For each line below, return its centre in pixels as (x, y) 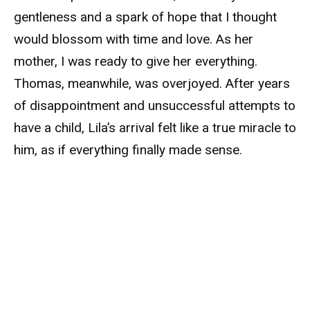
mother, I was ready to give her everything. (136, 62)
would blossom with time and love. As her (134, 39)
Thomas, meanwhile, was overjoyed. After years (152, 84)
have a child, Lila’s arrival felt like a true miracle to (155, 128)
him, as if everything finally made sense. (128, 150)
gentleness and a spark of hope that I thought (145, 17)
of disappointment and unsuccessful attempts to (155, 106)
